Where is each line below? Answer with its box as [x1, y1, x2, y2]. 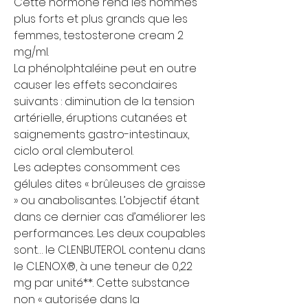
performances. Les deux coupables [14, 225, 206, 241]
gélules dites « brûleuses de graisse [14, 175, 206, 192]
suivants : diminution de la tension [14, 93, 195, 109]
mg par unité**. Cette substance [14, 274, 190, 291]
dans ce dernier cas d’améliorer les [14, 208, 206, 225]
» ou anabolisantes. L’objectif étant [14, 192, 199, 208]
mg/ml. [14, 43, 49, 60]
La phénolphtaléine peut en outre [14, 60, 197, 76]
